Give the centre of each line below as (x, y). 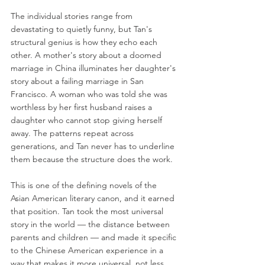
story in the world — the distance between (91, 224)
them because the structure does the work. (92, 159)
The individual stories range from (73, 16)
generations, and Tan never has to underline (94, 146)
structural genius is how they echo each (85, 42)
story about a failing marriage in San (78, 81)
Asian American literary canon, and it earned (94, 198)
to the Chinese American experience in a (88, 251)
